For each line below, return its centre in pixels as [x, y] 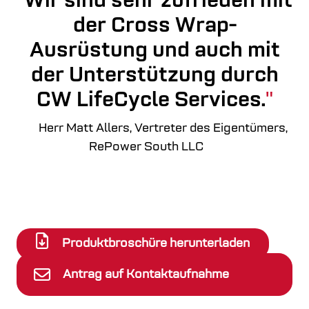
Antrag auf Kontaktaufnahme [146, 275]
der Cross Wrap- [154, 27]
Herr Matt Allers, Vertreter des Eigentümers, [163, 129]
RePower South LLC [146, 147]
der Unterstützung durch [154, 76]
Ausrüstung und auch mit [154, 51]
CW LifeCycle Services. [151, 101]
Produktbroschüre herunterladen [156, 244]
